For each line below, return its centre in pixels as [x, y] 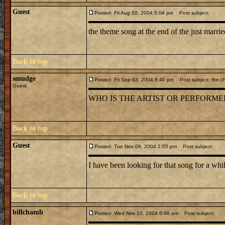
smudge [24, 79]
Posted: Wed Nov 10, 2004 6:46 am [136, 213]
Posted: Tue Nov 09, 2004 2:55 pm [136, 146]
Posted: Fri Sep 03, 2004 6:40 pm [134, 80]
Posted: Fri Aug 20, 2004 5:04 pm [134, 13]
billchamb [28, 212]
